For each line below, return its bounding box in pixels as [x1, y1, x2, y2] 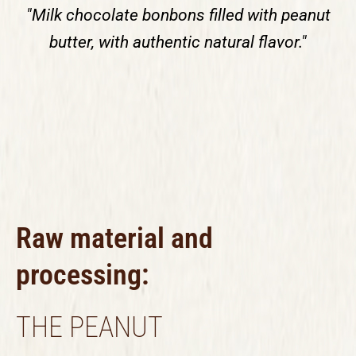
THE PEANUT [16, 310, 163, 344]
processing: [16, 257, 149, 292]
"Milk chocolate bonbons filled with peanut [25, 6, 331, 25]
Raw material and [16, 221, 213, 255]
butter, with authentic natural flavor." [49, 33, 307, 52]
